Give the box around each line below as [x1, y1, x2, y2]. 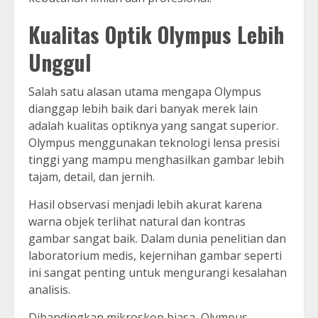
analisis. [28, 282, 70, 298]
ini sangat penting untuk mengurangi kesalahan [28, 265, 287, 281]
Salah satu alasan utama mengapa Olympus [28, 84, 261, 100]
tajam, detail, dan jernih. [28, 169, 155, 185]
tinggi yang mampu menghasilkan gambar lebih [28, 152, 284, 168]
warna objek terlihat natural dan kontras [28, 214, 246, 230]
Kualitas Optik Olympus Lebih [28, 18, 284, 51]
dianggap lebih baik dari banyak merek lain [28, 101, 258, 117]
